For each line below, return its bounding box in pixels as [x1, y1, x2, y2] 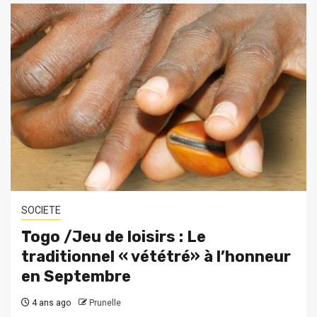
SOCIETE [21, 204, 61, 217]
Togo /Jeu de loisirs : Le [21, 227, 206, 247]
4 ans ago [30, 298, 71, 309]
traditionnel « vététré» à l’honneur [21, 247, 291, 267]
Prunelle [89, 298, 121, 309]
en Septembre [21, 267, 131, 287]
